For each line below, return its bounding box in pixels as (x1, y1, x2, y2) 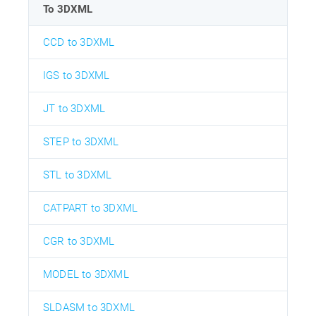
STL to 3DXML (43, 168, 112, 181)
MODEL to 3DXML (43, 267, 129, 281)
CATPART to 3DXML (43, 201, 138, 214)
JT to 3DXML (43, 102, 106, 115)
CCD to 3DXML (43, 35, 115, 49)
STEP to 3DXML (43, 135, 119, 148)
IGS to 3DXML (43, 68, 110, 82)
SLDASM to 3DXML (43, 300, 135, 314)
